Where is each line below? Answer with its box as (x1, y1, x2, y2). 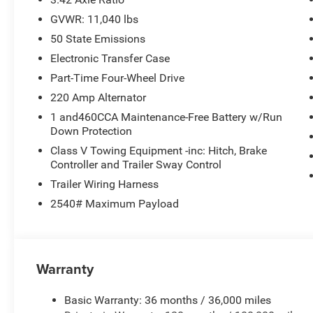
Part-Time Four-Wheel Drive (50, 71, 185, 85)
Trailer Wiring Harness (50, 177, 159, 191)
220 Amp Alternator (50, 90, 147, 104)
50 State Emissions (50, 31, 146, 45)
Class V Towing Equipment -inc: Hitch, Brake (50, 143, 268, 157)
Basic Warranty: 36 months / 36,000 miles (64, 293, 272, 307)
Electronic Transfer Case (50, 51, 170, 65)
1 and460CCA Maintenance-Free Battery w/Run (50, 110, 283, 124)
